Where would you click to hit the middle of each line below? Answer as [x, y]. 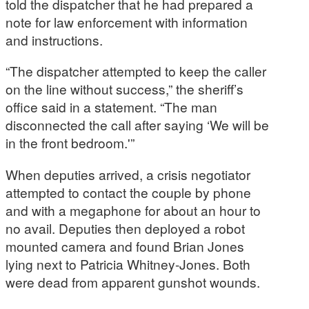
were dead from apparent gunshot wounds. [133, 281]
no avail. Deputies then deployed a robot [125, 228]
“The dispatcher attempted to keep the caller [136, 71]
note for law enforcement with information [127, 22]
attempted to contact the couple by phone [128, 192]
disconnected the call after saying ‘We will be [137, 125]
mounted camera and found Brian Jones [125, 246]
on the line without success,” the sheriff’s [124, 89]
